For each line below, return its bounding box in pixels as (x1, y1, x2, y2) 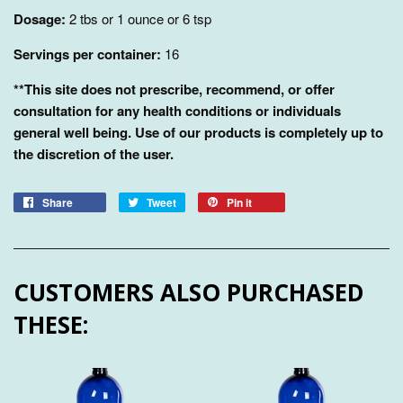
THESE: (13, 308, 88, 341)
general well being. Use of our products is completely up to (13, 121, 383, 142)
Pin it (227, 193, 252, 210)
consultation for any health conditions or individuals (13, 100, 341, 121)
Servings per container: (13, 43, 161, 64)
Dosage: (13, 8, 66, 29)
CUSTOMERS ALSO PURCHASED (13, 275, 364, 309)
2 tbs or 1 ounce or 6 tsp (66, 8, 211, 28)
